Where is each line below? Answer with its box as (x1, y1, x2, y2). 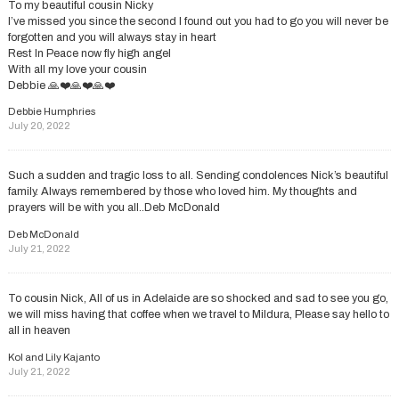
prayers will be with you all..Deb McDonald (7, 201, 220, 215)
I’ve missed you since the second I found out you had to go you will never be (7, 14, 388, 28)
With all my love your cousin (7, 62, 147, 76)
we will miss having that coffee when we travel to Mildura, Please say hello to (7, 308, 389, 322)
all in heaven (7, 324, 70, 338)
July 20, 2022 (7, 120, 70, 132)
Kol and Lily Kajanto (7, 351, 100, 362)
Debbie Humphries (7, 106, 95, 118)
